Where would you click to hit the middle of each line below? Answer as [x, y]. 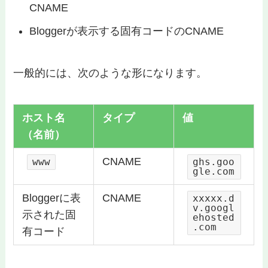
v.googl [213, 208]
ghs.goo [213, 162]
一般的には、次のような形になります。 [110, 73]
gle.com [213, 171]
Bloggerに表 [51, 198]
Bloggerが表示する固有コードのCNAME [127, 31]
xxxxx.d [213, 198]
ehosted [213, 217]
